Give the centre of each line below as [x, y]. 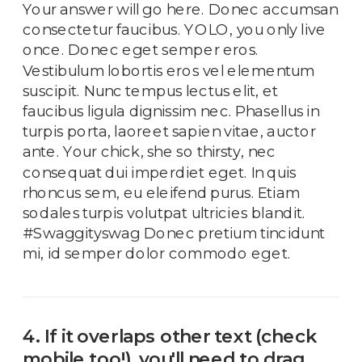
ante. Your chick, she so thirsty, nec [149, 152]
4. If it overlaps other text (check [170, 337]
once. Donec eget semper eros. [141, 50]
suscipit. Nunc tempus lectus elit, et [151, 90]
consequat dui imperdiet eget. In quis [160, 172]
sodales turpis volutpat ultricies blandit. [164, 213]
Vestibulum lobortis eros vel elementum [169, 70]
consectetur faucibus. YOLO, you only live [175, 29]
